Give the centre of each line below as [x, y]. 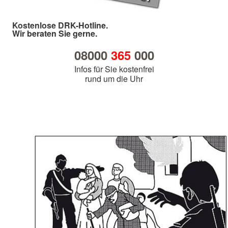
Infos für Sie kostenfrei [114, 69]
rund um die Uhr [114, 79]
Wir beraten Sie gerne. [55, 34]
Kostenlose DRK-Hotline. [60, 25]
